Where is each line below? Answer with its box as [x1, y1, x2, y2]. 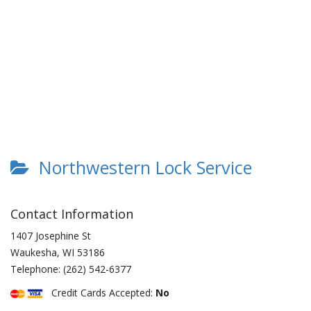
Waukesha [10, 246, 57, 259]
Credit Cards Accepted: [43, 286, 155, 299]
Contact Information [10, 205, 133, 222]
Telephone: [10, 262, 63, 276]
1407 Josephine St [10, 229, 91, 242]
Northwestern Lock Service [29, 155, 252, 179]
